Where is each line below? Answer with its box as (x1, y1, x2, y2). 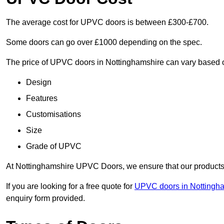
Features (26, 94, 57, 103)
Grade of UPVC (26, 142, 81, 151)
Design (26, 78, 51, 87)
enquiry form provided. (6, 194, 85, 203)
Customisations (26, 110, 81, 119)
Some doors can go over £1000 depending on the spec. (6, 38, 202, 47)
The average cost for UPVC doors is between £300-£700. (6, 18, 208, 27)
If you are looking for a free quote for (6, 182, 134, 191)
